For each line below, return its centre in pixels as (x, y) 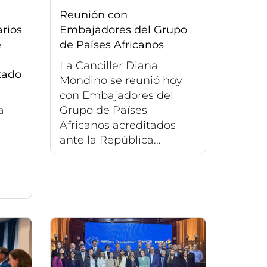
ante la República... (110, 140)
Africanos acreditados (117, 125)
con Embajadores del (116, 96)
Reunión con (93, 15)
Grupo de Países (103, 111)
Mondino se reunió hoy (121, 81)
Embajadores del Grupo (123, 30)
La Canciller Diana (108, 66)
